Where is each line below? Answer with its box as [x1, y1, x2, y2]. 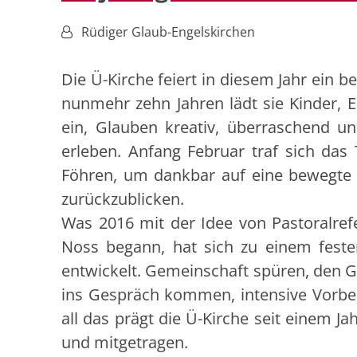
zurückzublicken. [61, 188, 184, 210]
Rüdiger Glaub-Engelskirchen [81, 23, 255, 41]
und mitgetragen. [61, 331, 188, 354]
